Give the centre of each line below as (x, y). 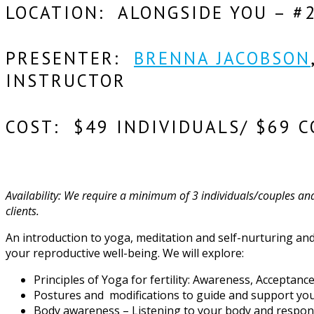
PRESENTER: (70, 59)
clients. (22, 211)
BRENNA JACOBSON (222, 59)
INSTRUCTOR (66, 81)
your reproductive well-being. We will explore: (125, 253)
